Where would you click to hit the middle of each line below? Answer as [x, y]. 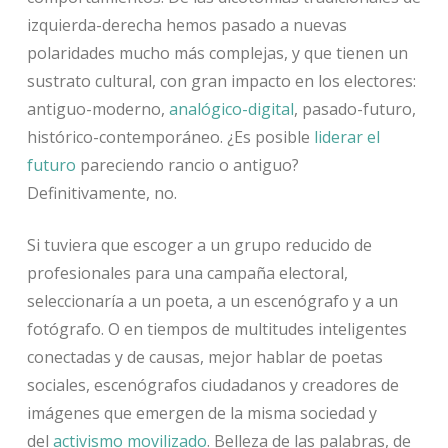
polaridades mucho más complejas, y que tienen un [217, 53]
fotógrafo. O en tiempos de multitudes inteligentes [216, 329]
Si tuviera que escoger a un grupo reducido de [199, 245]
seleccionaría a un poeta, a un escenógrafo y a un [212, 301]
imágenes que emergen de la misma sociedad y [201, 413]
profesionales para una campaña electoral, [187, 273]
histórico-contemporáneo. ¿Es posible [170, 137]
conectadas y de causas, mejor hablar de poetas [204, 357]
